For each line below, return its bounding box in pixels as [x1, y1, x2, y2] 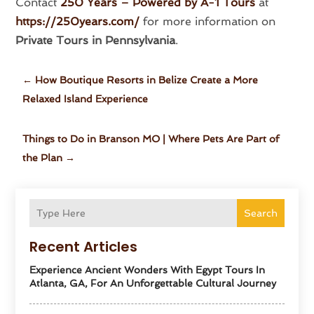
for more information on [139, 15, 276, 29]
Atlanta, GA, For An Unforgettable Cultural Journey [29, 278, 277, 289]
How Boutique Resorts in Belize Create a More [35, 74, 259, 86]
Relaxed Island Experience [22, 93, 149, 105]
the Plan [22, 152, 63, 164]
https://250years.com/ [15, 15, 140, 29]
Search [243, 207, 278, 219]
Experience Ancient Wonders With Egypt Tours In [29, 264, 266, 276]
